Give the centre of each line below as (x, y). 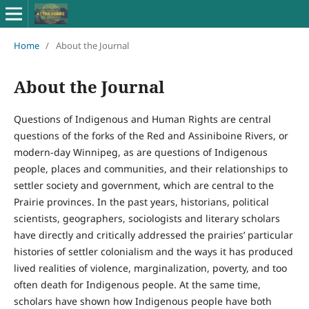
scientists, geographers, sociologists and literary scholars (147, 218)
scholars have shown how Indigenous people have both (142, 301)
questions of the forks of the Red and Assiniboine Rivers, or (151, 135)
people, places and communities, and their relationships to (150, 168)
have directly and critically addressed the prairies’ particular (153, 235)
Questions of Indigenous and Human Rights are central (142, 119)
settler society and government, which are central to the (143, 185)
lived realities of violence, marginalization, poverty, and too (150, 268)
